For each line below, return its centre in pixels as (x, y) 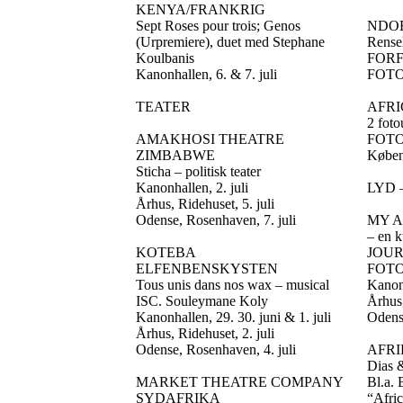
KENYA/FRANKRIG (201, 9)
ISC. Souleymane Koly (202, 301)
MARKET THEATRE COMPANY (240, 382)
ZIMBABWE (175, 155)
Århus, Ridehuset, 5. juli (205, 204)
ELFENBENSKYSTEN (207, 269)
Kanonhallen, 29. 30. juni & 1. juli (233, 317)
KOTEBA (166, 252)
